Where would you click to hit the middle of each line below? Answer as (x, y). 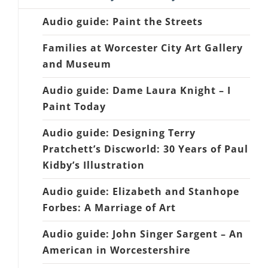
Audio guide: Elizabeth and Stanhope (141, 191)
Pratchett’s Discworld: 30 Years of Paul (145, 149)
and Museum (77, 64)
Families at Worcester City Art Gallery (143, 48)
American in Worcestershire (116, 250)
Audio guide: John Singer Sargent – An (143, 234)
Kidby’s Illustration (94, 165)
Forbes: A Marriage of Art (109, 207)
